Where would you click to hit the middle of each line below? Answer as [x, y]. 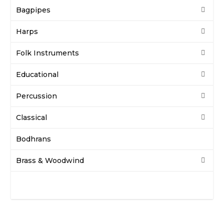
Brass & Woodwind [50, 160]
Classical [32, 117]
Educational [37, 74]
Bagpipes [33, 10]
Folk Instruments [48, 53]
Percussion [37, 96]
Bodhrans [34, 139]
